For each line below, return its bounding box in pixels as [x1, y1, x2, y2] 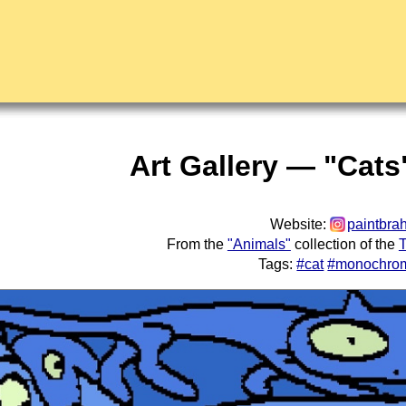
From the [166, 237, 227, 252]
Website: [270, 217, 331, 232]
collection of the [290, 237, 399, 252]
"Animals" [227, 237, 291, 252]
